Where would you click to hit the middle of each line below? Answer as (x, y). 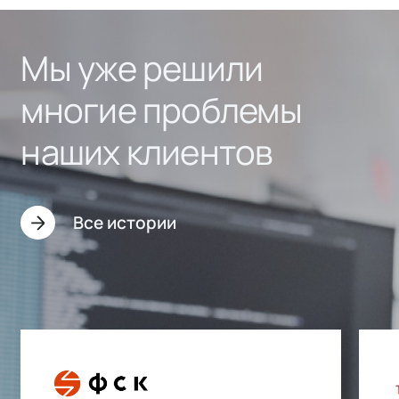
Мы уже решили (142, 67)
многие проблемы (161, 109)
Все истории (125, 223)
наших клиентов (147, 151)
